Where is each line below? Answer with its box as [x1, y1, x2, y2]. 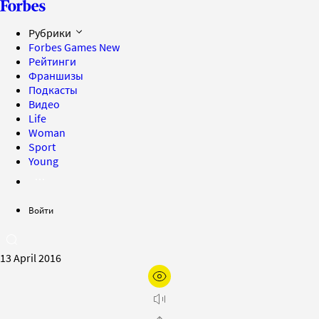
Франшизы [28, 68, 83, 83]
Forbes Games [28, 40, 99, 54]
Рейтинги [28, 54, 76, 68]
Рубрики [28, 26, 73, 40]
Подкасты [28, 83, 78, 97]
